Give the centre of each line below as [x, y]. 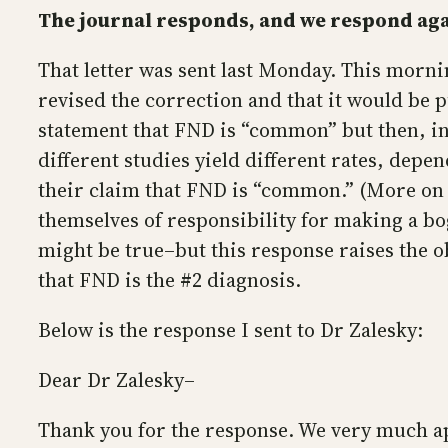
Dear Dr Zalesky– [116, 380]
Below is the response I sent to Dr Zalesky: [230, 330]
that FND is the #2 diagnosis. [169, 280]
